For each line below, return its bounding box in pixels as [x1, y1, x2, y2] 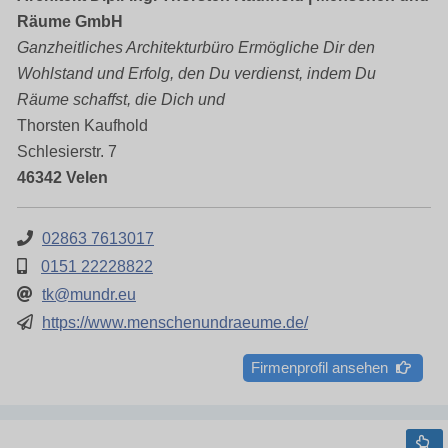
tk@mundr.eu [42, 286, 136, 303]
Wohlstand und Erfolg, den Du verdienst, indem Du [17, 65, 376, 82]
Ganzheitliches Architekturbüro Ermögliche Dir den [17, 39, 375, 56]
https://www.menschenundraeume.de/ [42, 314, 308, 331]
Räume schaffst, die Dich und [17, 91, 225, 108]
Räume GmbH [17, 13, 123, 30]
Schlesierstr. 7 [17, 143, 117, 160]
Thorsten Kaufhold [17, 117, 148, 134]
